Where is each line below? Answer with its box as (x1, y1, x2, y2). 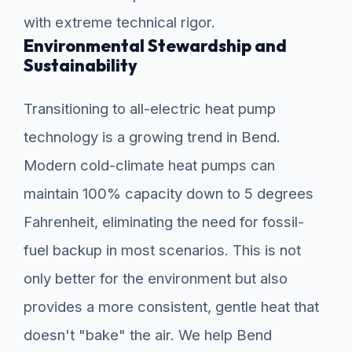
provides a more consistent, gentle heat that (24, 298, 319, 316)
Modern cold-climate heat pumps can (24, 156, 275, 174)
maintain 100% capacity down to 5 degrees (24, 185, 313, 203)
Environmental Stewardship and (24, 35, 287, 57)
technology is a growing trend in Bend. (24, 128, 280, 146)
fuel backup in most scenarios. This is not (24, 241, 301, 259)
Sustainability (24, 54, 137, 77)
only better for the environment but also (24, 269, 288, 288)
